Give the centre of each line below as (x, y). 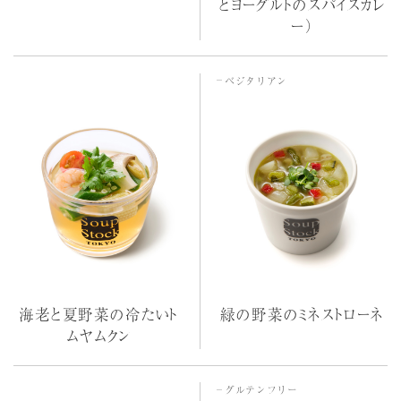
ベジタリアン (256, 80)
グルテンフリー (261, 390)
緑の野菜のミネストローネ (303, 314)
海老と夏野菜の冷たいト (99, 314)
